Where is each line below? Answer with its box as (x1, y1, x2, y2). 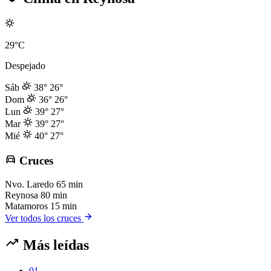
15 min (50, 200, 77, 211)
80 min (41, 189, 67, 200)
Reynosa (5, 189, 38, 200)
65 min (56, 178, 83, 189)
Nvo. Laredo (5, 178, 54, 189)
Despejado (5, 60, 45, 71)
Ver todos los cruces (5, 212, 83, 223)
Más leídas (19, 237, 89, 253)
